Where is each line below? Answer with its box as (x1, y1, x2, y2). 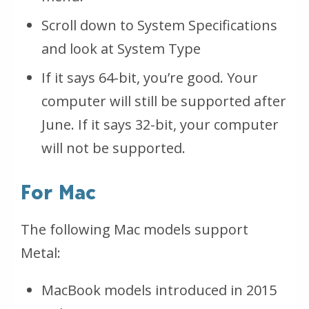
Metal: (21, 243, 61, 263)
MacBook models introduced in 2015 (41, 281, 277, 300)
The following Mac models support (21, 220, 248, 239)
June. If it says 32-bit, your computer (41, 115, 279, 134)
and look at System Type (41, 39, 201, 59)
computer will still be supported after (41, 92, 286, 111)
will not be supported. (41, 139, 186, 158)
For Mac (21, 180, 96, 206)
